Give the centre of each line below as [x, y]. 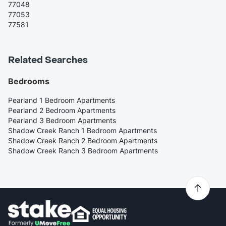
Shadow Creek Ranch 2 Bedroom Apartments [83, 141]
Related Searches [48, 61]
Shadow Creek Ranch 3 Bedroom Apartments [83, 151]
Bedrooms [29, 81]
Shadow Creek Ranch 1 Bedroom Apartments [82, 131]
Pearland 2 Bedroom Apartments [62, 110]
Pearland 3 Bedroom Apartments [62, 121]
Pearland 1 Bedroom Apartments [62, 100]
